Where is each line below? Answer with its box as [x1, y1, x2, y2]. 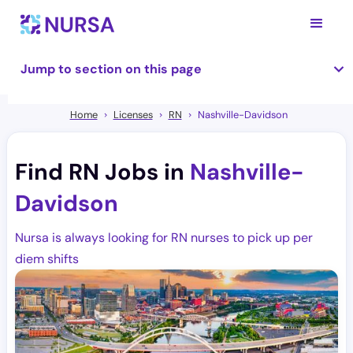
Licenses [113, 108, 153, 121]
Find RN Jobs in [15, 157, 190, 187]
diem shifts [15, 251, 79, 267]
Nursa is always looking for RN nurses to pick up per [15, 229, 313, 246]
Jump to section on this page [20, 61, 202, 77]
